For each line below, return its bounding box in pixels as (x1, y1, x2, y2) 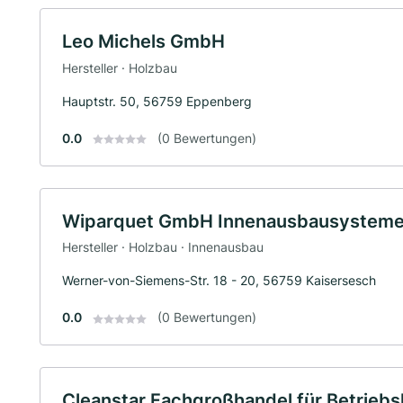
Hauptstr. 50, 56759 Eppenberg (62, 93, 252, 109)
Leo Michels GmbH (62, 31, 225, 52)
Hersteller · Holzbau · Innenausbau (62, 239, 264, 255)
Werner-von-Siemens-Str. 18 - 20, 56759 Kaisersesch (62, 273, 376, 289)
